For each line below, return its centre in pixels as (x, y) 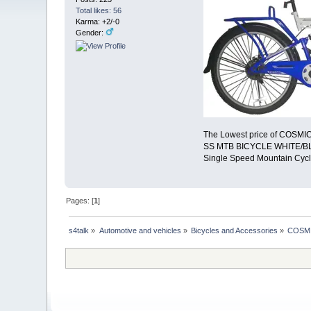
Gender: (91, 32)
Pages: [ (80, 201)
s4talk (79, 230)
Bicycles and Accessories (235, 230)
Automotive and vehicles (140, 230)
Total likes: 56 (99, 10)
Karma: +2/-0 (98, 21)
